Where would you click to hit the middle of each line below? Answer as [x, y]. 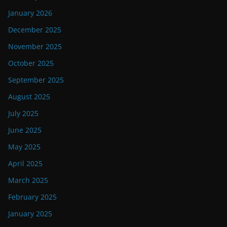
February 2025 [32, 197]
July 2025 [23, 113]
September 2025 [36, 80]
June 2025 [25, 130]
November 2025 [35, 47]
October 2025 [31, 63]
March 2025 [28, 180]
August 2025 [29, 97]
